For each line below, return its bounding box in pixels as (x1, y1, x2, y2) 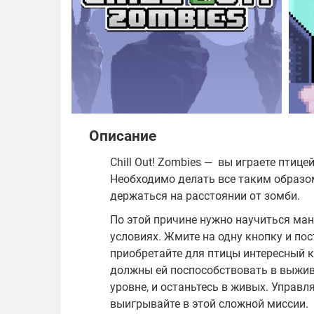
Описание (89, 128, 156, 144)
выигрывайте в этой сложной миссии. (110, 297, 308, 310)
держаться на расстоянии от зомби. (110, 189, 300, 203)
